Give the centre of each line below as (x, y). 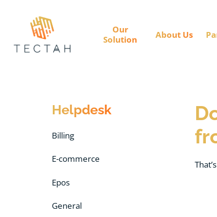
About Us (174, 34)
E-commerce (76, 159)
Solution (120, 39)
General (67, 206)
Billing (63, 135)
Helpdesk (82, 109)
